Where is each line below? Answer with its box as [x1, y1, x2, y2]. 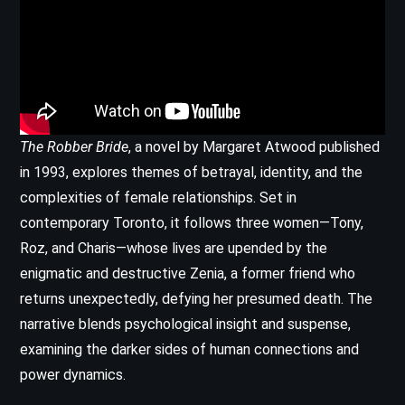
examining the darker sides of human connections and [20, 340, 359, 358]
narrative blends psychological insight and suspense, [20, 315, 351, 333]
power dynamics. [20, 365, 126, 383]
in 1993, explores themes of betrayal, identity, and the [20, 163, 363, 181]
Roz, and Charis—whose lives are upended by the [20, 239, 327, 257]
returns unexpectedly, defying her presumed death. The [20, 289, 372, 307]
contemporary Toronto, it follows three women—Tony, [20, 213, 363, 231]
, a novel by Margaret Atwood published [128, 137, 380, 155]
